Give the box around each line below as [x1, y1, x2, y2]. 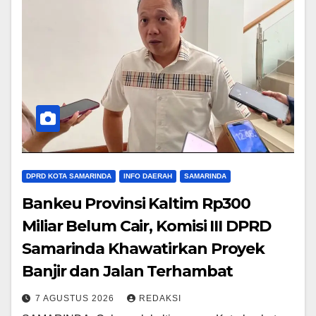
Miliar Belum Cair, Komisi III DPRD [22, 217, 271, 236]
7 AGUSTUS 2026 [35, 293, 117, 304]
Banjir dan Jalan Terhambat [22, 262, 233, 281]
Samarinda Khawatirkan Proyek [22, 239, 265, 259]
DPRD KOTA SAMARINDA [26, 172, 111, 181]
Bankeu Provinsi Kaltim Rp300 [22, 194, 251, 214]
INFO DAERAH [123, 172, 172, 181]
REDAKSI [139, 293, 181, 304]
